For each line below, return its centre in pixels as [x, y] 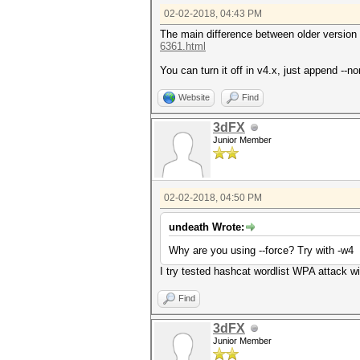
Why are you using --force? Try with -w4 [261, 250]
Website [194, 97]
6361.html [183, 46]
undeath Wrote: [207, 227]
